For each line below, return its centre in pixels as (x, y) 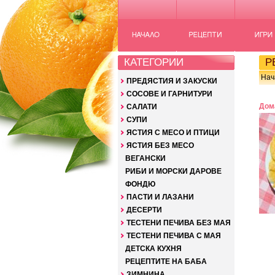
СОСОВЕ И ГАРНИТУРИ (169, 94)
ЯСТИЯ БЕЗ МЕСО (160, 145)
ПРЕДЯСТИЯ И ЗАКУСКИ (172, 81)
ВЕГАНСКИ (145, 158)
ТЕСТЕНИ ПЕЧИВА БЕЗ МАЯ (179, 223)
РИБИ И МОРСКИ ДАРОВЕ (173, 171)
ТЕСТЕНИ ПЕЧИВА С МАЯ (174, 236)
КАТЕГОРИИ (151, 62)
